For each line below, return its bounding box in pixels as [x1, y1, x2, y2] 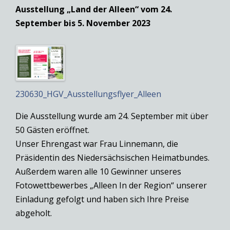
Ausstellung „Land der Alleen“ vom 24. [15, 3, 172, 15]
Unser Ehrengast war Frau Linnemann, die [15, 138, 178, 149]
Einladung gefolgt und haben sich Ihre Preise [15, 193, 189, 205]
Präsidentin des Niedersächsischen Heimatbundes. [15, 151, 209, 163]
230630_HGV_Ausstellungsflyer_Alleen [15, 88, 161, 100]
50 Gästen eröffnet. [15, 124, 89, 136]
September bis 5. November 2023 [15, 17, 150, 29]
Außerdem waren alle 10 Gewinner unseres [15, 165, 181, 177]
